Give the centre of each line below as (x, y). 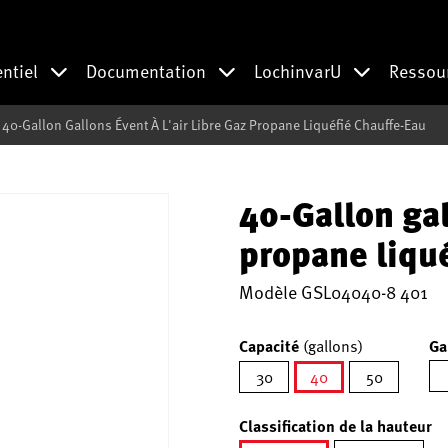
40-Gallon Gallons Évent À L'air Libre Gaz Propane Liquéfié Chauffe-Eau (214, 124)
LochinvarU (299, 70)
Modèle (270, 291)
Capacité (271, 345)
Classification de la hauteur (335, 425)
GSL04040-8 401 (364, 291)
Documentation (148, 70)
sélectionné (358, 404)
